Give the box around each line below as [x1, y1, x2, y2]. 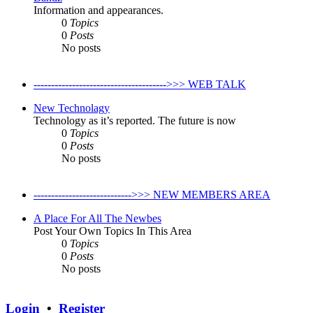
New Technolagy [34, 102, 110, 114]
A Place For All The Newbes [34, 212, 161, 224]
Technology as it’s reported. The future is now [34, 115, 236, 126]
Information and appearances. [34, 4, 163, 16]
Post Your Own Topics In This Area [34, 225, 191, 237]
